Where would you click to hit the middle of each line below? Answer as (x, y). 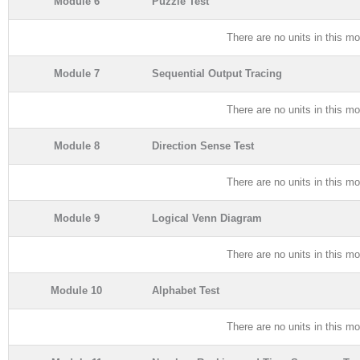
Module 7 (76, 73)
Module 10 (76, 290)
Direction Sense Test (203, 145)
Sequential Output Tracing (217, 73)
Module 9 (76, 218)
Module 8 (76, 145)
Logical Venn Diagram (207, 218)
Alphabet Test (186, 290)
